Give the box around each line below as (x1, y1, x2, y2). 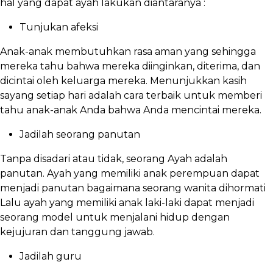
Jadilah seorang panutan (19, 129, 140, 141)
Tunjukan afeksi (19, 21, 98, 34)
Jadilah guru (19, 250, 82, 263)
